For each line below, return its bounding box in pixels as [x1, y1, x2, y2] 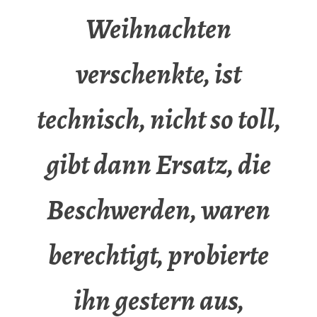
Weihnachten [86, 9, 231, 49]
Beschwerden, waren [47, 190, 270, 230]
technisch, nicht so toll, [36, 100, 281, 139]
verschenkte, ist [76, 54, 241, 94]
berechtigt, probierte [48, 236, 269, 275]
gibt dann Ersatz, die [46, 145, 271, 185]
